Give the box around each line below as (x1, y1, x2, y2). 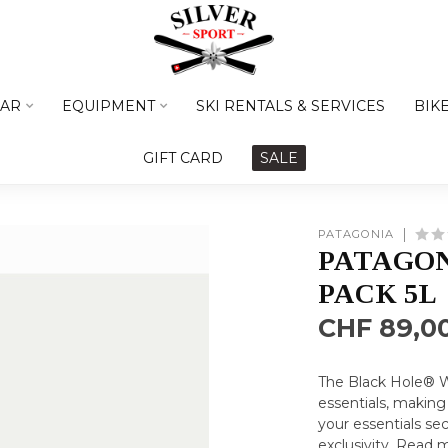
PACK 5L (318, 278, 438, 309)
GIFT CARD (142, 149, 223, 167)
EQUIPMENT (62, 97, 155, 115)
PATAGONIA (318, 227, 395, 241)
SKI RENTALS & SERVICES (196, 97, 385, 115)
